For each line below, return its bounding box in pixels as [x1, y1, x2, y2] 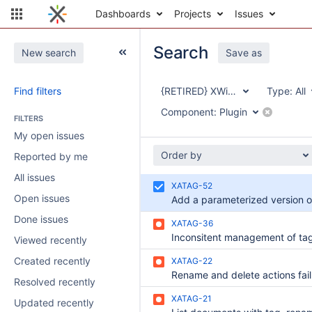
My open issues [14, 130, 84, 141]
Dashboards [95, 8, 150, 19]
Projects [174, 8, 211, 19]
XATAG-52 [171, 180, 212, 191]
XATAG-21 [171, 293, 212, 304]
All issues [14, 171, 55, 183]
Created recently [14, 255, 91, 267]
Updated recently [14, 297, 94, 309]
